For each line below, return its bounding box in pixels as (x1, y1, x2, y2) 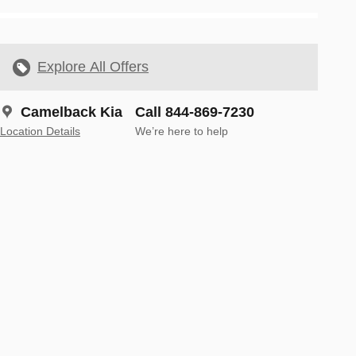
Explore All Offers (37, 59, 149, 75)
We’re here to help (135, 126, 228, 138)
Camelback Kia (21, 104, 122, 121)
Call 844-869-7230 (135, 104, 254, 121)
